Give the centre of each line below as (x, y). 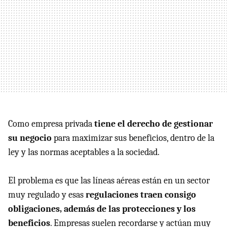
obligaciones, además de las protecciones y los (102, 209)
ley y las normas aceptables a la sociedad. (84, 152)
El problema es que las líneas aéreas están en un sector (109, 180)
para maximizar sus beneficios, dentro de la (133, 138)
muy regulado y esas (47, 195)
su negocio (30, 138)
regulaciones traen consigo (141, 195)
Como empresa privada (51, 124)
